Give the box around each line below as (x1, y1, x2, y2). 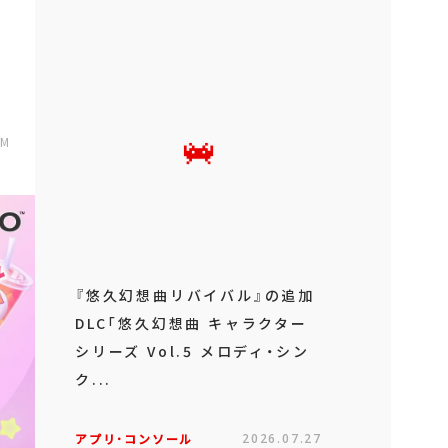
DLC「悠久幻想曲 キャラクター (75, 313, 308, 333)
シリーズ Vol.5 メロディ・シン (75, 341, 310, 361)
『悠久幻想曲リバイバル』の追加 (75, 285, 316, 305)
